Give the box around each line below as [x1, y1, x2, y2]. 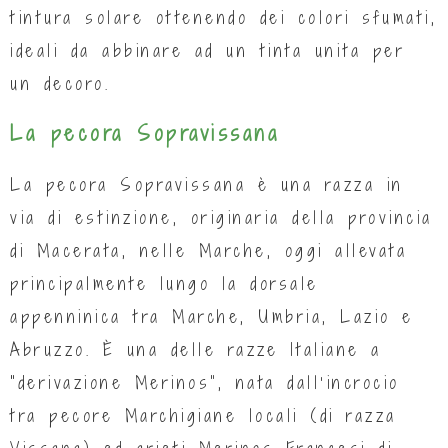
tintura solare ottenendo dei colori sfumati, [10, 5, 437, 29]
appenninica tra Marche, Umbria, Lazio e [10, 304, 414, 328]
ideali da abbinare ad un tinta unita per [10, 38, 405, 62]
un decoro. [10, 71, 110, 95]
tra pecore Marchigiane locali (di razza [10, 403, 397, 427]
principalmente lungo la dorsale [10, 271, 319, 295]
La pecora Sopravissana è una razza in [10, 172, 404, 196]
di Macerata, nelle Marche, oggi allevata [10, 238, 407, 262]
